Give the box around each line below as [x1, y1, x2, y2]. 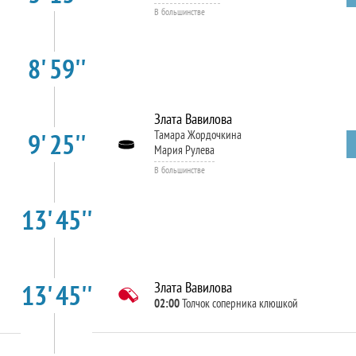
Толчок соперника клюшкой [181, 296, 298, 311]
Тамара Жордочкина [153, 127, 242, 142]
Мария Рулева [153, 142, 215, 157]
